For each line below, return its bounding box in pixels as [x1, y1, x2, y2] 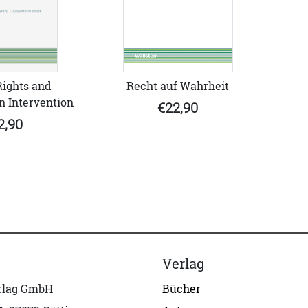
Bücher [162, 280, 201, 296]
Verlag [162, 254, 204, 273]
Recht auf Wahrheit [126, 78, 229, 93]
